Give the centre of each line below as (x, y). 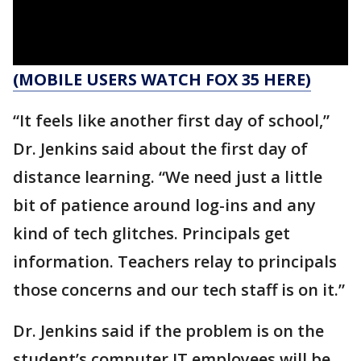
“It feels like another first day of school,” (171, 120)
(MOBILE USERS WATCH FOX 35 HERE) (162, 79)
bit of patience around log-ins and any (164, 205)
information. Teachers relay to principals (175, 261)
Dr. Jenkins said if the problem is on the (168, 331)
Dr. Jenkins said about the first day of (160, 149)
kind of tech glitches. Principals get (151, 233)
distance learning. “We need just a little (168, 177)
